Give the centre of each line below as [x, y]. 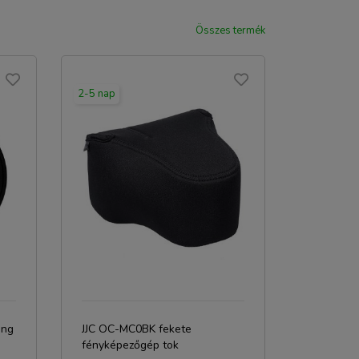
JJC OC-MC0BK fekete [137, 329]
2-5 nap [97, 94]
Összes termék [230, 30]
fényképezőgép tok [130, 345]
